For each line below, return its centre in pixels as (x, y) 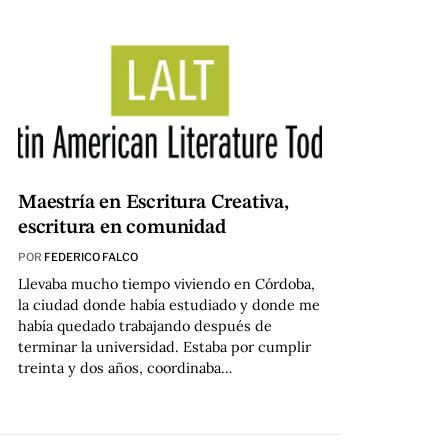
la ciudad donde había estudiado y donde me (168, 304)
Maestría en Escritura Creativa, (153, 202)
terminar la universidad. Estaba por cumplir (164, 346)
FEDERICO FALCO (90, 256)
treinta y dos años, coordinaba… (124, 367)
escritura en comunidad (121, 227)
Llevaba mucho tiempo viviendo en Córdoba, (166, 283)
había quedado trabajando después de (144, 325)
